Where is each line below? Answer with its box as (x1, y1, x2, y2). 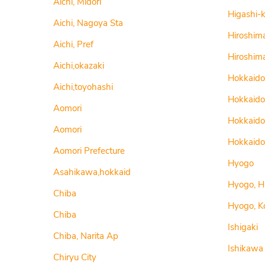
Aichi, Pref (53, 38, 93, 50)
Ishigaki (227, 221, 258, 233)
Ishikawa (227, 243, 263, 254)
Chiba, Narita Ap (53, 230, 118, 242)
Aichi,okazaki (53, 60, 104, 72)
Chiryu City (53, 251, 96, 263)
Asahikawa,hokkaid (53, 166, 131, 178)
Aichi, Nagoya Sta (53, 17, 123, 29)
